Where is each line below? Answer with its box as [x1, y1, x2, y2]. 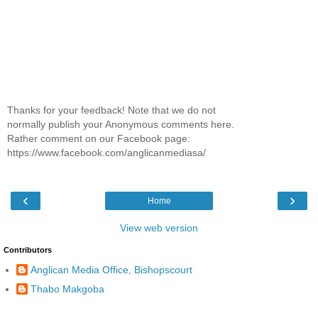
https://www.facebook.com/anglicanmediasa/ [7, 147, 206, 159]
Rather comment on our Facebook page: [7, 133, 190, 145]
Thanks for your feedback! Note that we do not [7, 104, 216, 116]
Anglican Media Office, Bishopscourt [31, 264, 192, 276]
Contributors [4, 245, 52, 254]
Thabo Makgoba [31, 283, 104, 295]
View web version [120, 221, 198, 234]
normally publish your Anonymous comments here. [7, 119, 234, 131]
